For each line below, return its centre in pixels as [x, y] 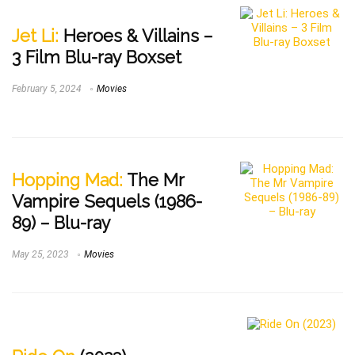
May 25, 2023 [40, 255]
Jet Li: [35, 36]
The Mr [154, 181]
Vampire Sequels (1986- [107, 202]
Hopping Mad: [67, 181]
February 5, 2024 [47, 88]
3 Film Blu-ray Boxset [97, 57]
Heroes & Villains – [136, 36]
